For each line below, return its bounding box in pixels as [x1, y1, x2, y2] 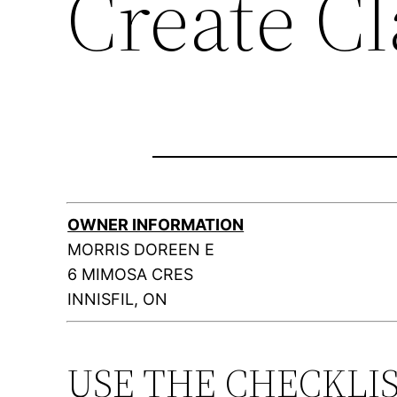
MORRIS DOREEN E [67, 240, 215, 260]
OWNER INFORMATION [67, 215, 245, 235]
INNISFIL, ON [67, 290, 168, 309]
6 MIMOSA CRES [67, 265, 194, 284]
